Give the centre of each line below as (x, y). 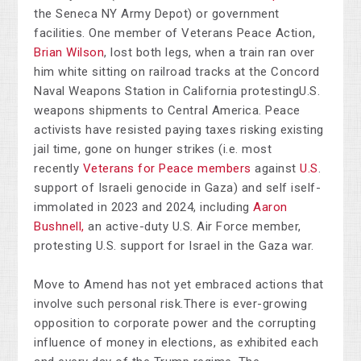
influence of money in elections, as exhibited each (176, 343)
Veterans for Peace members (167, 169)
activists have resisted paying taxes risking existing (179, 130)
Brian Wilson (69, 53)
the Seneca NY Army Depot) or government (157, 14)
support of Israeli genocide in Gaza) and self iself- (178, 188)
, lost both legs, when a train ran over (210, 53)
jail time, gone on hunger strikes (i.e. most (153, 149)
